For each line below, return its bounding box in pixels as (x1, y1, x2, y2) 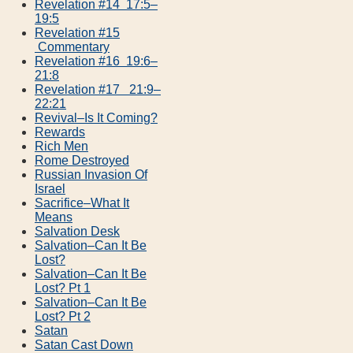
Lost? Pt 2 (35, 309, 91, 323)
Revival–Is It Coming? (35, 110, 158, 124)
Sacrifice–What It (35, 195, 129, 210)
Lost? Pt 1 (35, 281, 91, 295)
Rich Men (35, 139, 88, 153)
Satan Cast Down (35, 337, 133, 351)
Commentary (35, 39, 110, 54)
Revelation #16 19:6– (35, 54, 158, 68)
